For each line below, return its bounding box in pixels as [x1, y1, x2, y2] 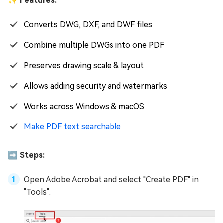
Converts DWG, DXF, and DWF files [24, 20, 152, 30]
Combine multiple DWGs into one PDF [24, 40, 164, 50]
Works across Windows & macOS [24, 102, 144, 111]
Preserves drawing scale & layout [24, 61, 144, 71]
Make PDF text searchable [24, 122, 121, 132]
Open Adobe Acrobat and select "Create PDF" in [24, 175, 199, 185]
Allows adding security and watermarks [24, 81, 167, 91]
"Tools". [24, 187, 51, 197]
